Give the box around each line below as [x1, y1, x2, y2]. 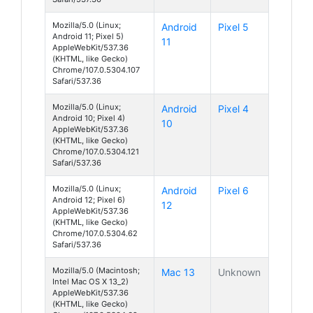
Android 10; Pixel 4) [52, 112, 125, 123]
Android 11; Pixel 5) [52, 31, 124, 41]
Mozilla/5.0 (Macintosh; [52, 265, 140, 275]
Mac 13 [161, 265, 195, 278]
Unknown [218, 265, 261, 278]
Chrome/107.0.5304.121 [52, 146, 139, 156]
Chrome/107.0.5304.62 [52, 228, 138, 238]
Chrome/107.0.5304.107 [52, 64, 140, 75]
